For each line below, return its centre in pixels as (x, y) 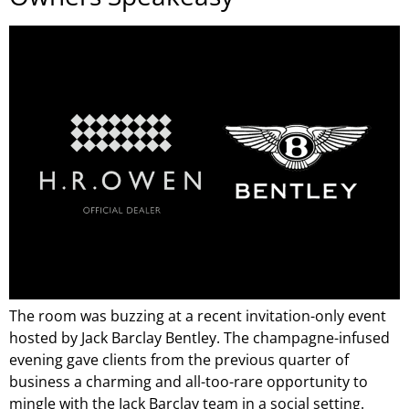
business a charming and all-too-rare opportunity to (189, 382)
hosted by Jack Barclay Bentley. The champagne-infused (199, 338)
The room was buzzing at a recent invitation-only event (198, 316)
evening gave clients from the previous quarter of (179, 360)
